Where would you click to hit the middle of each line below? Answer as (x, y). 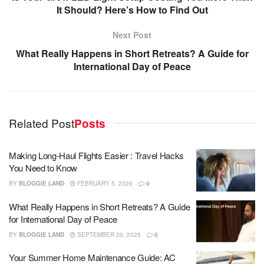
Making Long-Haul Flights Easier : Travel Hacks (97, 156)
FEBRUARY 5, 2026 (104, 184)
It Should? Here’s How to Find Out (132, 10)
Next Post (132, 35)
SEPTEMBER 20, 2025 (108, 234)
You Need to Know (43, 168)
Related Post (42, 123)
